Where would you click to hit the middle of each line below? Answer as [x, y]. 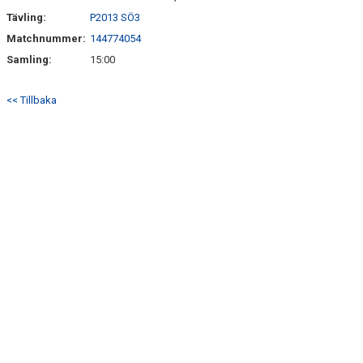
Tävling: [26, 17]
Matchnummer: [47, 38]
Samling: [29, 60]
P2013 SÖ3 [115, 17]
